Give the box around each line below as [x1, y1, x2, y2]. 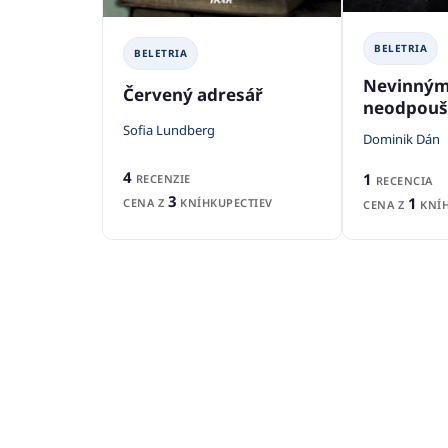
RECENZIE [132, 170, 191, 186]
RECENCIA [372, 172, 433, 188]
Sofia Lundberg [123, 121, 215, 140]
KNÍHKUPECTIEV [176, 194, 273, 210]
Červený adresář [123, 82, 263, 106]
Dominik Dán [363, 129, 440, 148]
